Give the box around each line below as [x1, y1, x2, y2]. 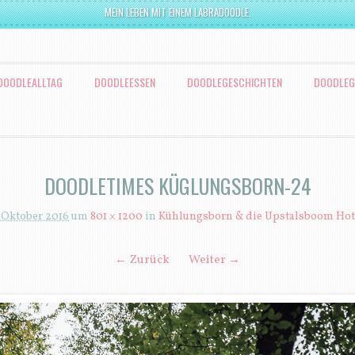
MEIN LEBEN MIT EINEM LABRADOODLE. [104, 4, 251, 21]
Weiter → [189, 252, 240, 269]
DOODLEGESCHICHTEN [187, 74, 282, 91]
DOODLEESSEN [94, 74, 155, 91]
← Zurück [115, 252, 170, 269]
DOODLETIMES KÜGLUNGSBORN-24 [44, 170, 311, 202]
